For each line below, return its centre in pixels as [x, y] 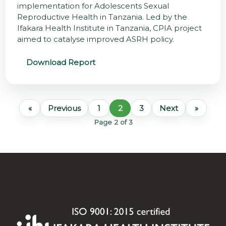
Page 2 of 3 [113, 122]
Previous [64, 108]
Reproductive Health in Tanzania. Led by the [102, 17]
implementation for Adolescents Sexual [93, 6]
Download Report [61, 63]
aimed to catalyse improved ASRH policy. [95, 39]
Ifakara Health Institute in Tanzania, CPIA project [109, 28]
